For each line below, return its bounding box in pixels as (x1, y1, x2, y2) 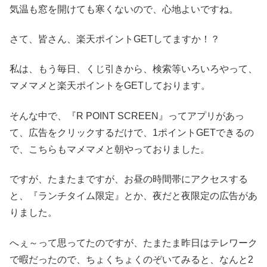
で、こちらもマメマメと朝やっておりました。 (10, 144, 210, 154)
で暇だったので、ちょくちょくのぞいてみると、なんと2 (10, 254, 253, 265)
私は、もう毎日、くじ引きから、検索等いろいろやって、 (10, 64, 257, 74)
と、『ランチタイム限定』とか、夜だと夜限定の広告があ (10, 191, 257, 201)
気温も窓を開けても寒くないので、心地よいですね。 (10, 4, 238, 14)
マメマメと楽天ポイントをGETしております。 (10, 80, 210, 91)
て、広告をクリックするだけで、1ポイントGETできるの (10, 127, 254, 138)
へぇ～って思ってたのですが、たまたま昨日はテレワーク (10, 237, 257, 248)
